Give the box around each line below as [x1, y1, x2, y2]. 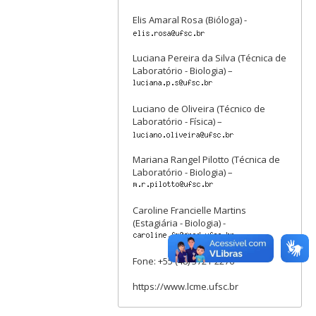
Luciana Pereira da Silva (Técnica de [133, 51, 287, 64]
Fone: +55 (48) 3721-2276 [133, 255, 235, 267]
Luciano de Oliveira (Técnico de [133, 102, 266, 115]
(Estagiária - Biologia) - [133, 217, 226, 229]
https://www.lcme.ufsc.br [133, 280, 239, 293]
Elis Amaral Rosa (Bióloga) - [133, 13, 248, 26]
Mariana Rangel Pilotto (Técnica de [133, 153, 281, 166]
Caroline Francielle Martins [133, 204, 247, 217]
